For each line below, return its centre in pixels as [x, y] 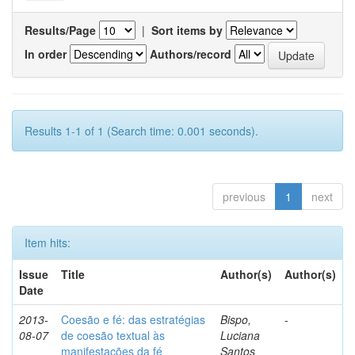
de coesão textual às [113, 335]
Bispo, [236, 319]
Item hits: [48, 242]
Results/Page [60, 30]
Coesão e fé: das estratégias [133, 319]
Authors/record [191, 53]
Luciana [240, 335]
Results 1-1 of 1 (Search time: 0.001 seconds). [141, 131]
